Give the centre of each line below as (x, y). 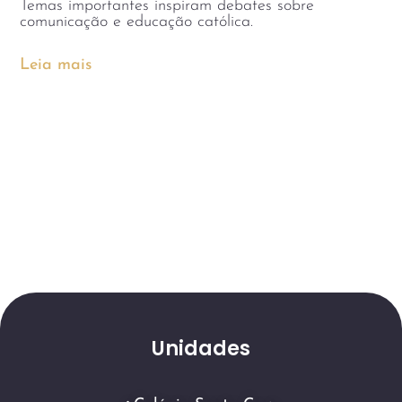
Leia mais (56, 66)
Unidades (201, 349)
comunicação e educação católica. (137, 22)
